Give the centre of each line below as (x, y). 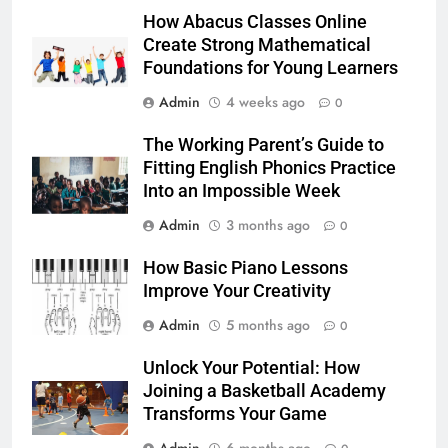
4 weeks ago (265, 101)
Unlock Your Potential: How (251, 367)
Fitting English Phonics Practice (269, 167)
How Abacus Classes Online (255, 21)
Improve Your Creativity (237, 290)
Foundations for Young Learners (270, 67)
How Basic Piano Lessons (245, 267)
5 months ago (268, 324)
